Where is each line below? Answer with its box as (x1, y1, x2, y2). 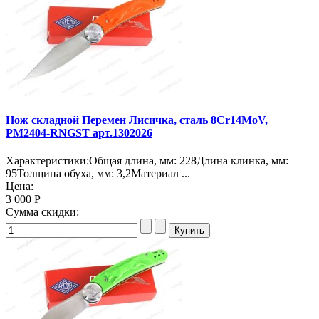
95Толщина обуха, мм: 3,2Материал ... (6, 167, 190, 180)
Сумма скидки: (6, 206, 79, 219)
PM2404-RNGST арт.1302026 (6, 126, 152, 139)
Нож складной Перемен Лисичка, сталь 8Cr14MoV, (6, 113, 268, 126)
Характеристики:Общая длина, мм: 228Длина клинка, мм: (6, 155, 288, 167)
